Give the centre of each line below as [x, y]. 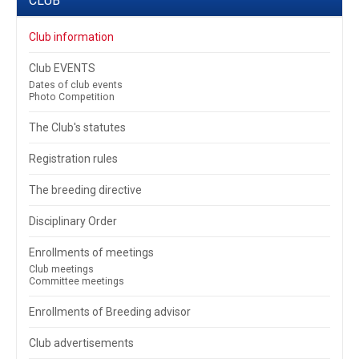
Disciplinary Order [73, 222]
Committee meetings [77, 282]
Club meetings [61, 270]
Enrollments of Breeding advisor [110, 312]
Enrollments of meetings [91, 253]
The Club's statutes [77, 128]
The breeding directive [85, 190]
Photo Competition [72, 97]
